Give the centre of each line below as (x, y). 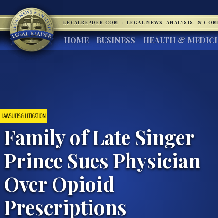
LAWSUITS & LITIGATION (24, 116)
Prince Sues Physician (102, 160)
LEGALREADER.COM (92, 22)
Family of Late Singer (99, 136)
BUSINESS (116, 40)
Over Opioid (59, 183)
